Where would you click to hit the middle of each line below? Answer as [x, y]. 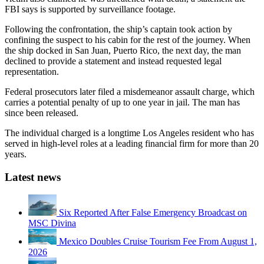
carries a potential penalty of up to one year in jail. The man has [122, 102]
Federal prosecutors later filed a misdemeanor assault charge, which [130, 91]
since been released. [42, 113]
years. [16, 154]
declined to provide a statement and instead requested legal [113, 61]
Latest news [33, 177]
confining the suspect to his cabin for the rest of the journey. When [128, 39]
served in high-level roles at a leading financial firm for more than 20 [132, 143]
